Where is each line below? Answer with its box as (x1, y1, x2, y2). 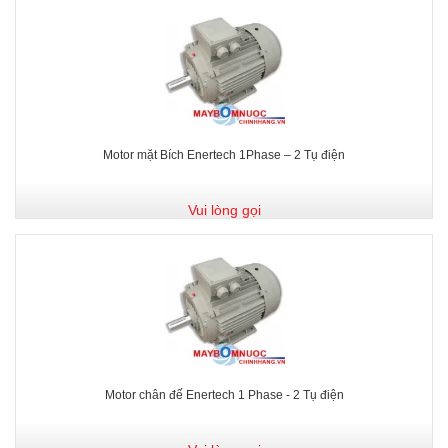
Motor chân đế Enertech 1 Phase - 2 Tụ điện (104, 387, 344, 402)
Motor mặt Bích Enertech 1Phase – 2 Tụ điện (103, 147, 345, 162)
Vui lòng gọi (187, 201, 261, 218)
